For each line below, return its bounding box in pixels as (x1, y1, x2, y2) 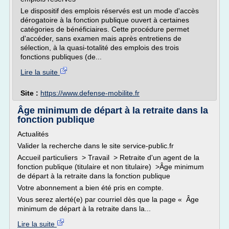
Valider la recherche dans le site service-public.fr (17, 142, 174, 150)
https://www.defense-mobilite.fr (40, 89, 140, 97)
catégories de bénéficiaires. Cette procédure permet (20, 25, 189, 33)
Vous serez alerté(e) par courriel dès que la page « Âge (17, 195, 199, 203)
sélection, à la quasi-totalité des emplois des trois (20, 43, 179, 52)
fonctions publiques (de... (20, 53, 102, 61)
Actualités (17, 130, 49, 138)
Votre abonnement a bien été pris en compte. (17, 184, 164, 192)
